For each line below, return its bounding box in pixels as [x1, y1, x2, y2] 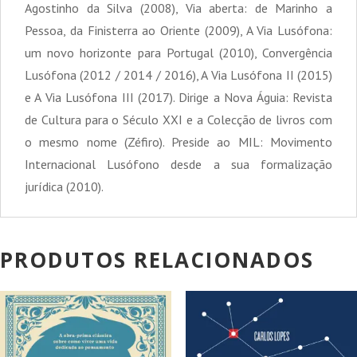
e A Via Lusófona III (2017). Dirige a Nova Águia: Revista [25, 88, 332, 105]
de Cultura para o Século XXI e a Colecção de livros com [25, 111, 332, 127]
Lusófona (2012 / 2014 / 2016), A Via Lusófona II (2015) [25, 66, 332, 83]
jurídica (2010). [25, 178, 104, 194]
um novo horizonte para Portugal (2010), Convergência [25, 44, 332, 61]
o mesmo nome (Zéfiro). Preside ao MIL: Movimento [25, 133, 332, 150]
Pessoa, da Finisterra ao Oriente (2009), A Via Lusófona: [25, 22, 332, 38]
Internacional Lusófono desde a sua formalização [25, 155, 332, 172]
